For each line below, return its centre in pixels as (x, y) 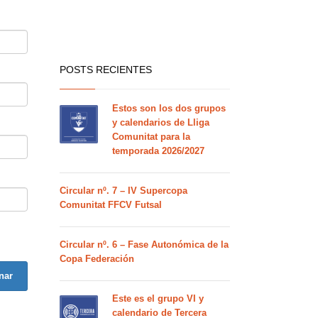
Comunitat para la (151, 137)
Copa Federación (97, 259)
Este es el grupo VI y (158, 298)
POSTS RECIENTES (105, 70)
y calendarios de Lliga (160, 122)
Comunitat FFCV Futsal (110, 205)
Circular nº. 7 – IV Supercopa (123, 191)
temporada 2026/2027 (158, 151)
